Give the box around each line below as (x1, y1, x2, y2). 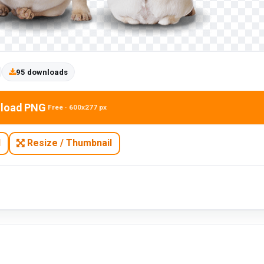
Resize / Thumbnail (25, 137, 113, 149)
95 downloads (15, 67, 68, 77)
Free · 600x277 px (48, 103, 107, 112)
